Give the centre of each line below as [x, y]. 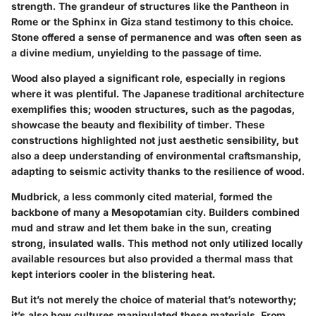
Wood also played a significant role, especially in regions [148, 78]
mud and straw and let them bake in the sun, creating [141, 227]
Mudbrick [35, 196]
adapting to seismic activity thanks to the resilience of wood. [158, 171]
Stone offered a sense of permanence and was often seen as [157, 37]
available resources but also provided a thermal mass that [152, 258]
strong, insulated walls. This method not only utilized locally [157, 243]
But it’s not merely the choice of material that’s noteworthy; [154, 299]
